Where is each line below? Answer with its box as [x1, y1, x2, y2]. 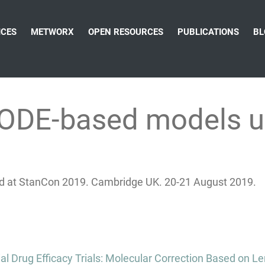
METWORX [31, 27, 74, 37]
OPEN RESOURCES [88, 27, 163, 37]
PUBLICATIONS [177, 27, 239, 37]
